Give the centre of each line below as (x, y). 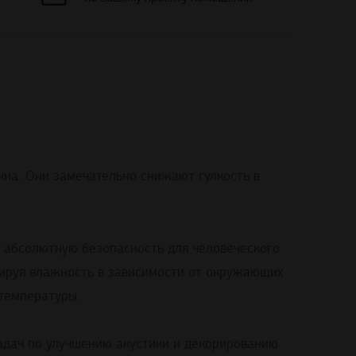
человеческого (236, 249)
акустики (143, 344)
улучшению (79, 344)
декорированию (229, 344)
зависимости (146, 273)
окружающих (242, 273)
